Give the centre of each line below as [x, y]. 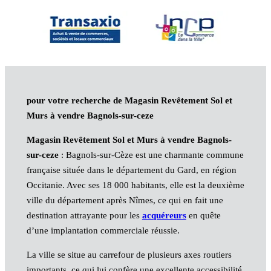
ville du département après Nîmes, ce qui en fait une [125, 201]
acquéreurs [164, 216]
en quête [203, 216]
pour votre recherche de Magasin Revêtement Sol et [129, 101]
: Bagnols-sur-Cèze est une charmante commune [151, 155]
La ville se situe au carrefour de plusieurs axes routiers [129, 255]
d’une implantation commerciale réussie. [103, 231]
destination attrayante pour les [84, 216]
